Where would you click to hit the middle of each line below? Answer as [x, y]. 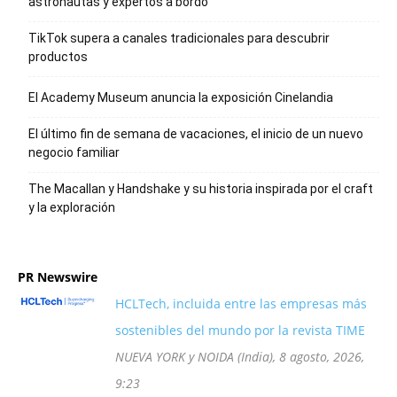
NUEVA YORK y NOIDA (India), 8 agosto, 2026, [240, 357]
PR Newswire [58, 277]
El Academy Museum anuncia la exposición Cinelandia [181, 97]
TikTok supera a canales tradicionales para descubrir [179, 38]
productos [58, 57]
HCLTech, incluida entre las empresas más [241, 304]
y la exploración [72, 207]
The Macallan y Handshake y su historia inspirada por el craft [201, 189]
